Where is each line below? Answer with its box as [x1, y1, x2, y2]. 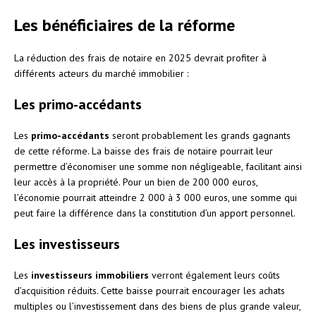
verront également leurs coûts [149, 268, 280, 281]
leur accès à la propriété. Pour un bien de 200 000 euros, [14, 175, 257, 188]
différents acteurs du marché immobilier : [14, 66, 188, 80]
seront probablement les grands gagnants [109, 128, 291, 142]
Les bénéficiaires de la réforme [14, 13, 235, 36]
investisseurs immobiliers [31, 268, 149, 281]
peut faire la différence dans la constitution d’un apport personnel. [14, 206, 296, 219]
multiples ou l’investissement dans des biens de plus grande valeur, [14, 299, 300, 312]
